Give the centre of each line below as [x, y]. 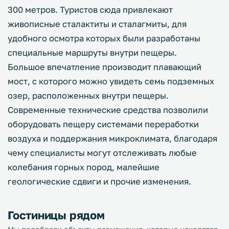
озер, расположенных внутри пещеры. [88, 96]
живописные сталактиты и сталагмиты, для [97, 24]
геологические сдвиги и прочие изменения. [99, 181]
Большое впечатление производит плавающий [105, 67]
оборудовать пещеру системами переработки [103, 124]
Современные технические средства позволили [108, 110]
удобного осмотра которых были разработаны [104, 38]
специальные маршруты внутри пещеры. [92, 53]
